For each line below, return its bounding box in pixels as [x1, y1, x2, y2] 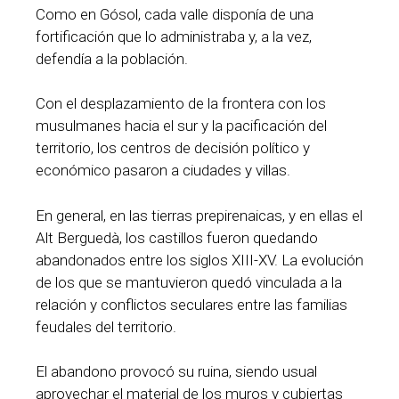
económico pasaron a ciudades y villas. [36, 161, 290, 180]
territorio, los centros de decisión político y [36, 139, 310, 158]
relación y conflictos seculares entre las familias [36, 295, 347, 313]
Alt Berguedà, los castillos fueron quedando [36, 228, 318, 247]
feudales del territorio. [36, 317, 176, 336]
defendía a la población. [36, 49, 188, 68]
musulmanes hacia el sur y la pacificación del [36, 117, 327, 135]
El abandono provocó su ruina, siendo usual [36, 362, 317, 381]
